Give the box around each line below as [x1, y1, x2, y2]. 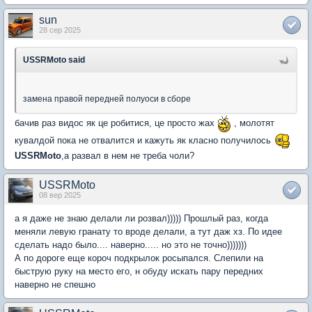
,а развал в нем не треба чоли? [61, 150, 197, 161]
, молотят [231, 117, 274, 128]
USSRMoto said [23, 55, 85, 65]
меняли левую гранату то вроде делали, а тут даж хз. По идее [15, 226, 282, 237]
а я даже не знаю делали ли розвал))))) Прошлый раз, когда [15, 213, 268, 224]
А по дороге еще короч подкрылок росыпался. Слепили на [15, 253, 263, 263]
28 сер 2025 [39, 26, 81, 34]
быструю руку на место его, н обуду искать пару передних [15, 266, 263, 276]
